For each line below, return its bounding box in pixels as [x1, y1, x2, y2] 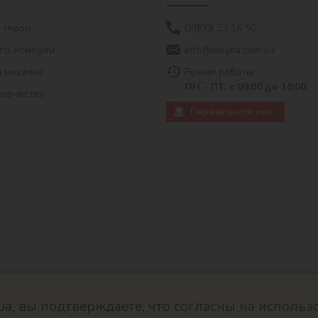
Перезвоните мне [190, 104, 273, 119]
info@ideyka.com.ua [185, 43, 275, 57]
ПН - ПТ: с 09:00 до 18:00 [185, 79, 306, 94]
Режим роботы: [185, 65, 256, 79]
